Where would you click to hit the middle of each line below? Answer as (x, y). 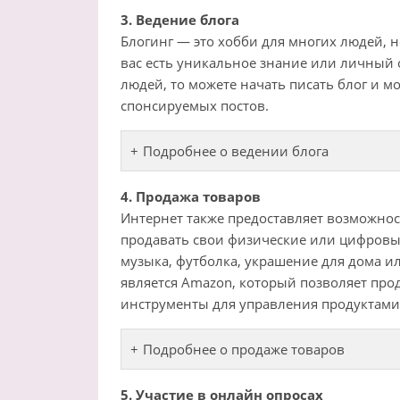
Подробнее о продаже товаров (243, 350)
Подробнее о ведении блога (235, 151)
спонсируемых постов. (194, 106)
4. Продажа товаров (190, 197)
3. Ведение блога (179, 20)
